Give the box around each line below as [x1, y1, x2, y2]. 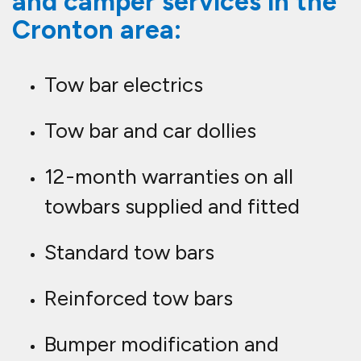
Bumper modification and [44, 331, 279, 358]
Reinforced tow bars [44, 285, 233, 312]
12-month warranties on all [44, 164, 293, 190]
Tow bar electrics [44, 72, 203, 98]
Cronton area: [12, 15, 181, 46]
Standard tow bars [44, 239, 214, 266]
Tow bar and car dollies [44, 118, 256, 144]
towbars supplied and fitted [44, 193, 300, 220]
